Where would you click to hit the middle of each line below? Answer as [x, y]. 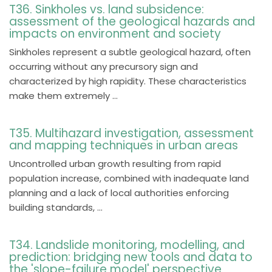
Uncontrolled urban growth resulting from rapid [115, 164]
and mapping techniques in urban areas [124, 145]
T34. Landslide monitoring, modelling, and [127, 245]
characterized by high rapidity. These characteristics [128, 81]
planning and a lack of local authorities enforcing [119, 193]
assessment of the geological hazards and [132, 22]
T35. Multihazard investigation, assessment [131, 133]
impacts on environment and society [115, 34]
